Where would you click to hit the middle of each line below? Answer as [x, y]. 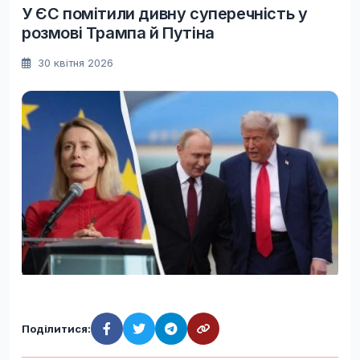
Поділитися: [56, 329]
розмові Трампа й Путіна [118, 33]
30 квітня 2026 [74, 62]
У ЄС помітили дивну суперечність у [165, 13]
